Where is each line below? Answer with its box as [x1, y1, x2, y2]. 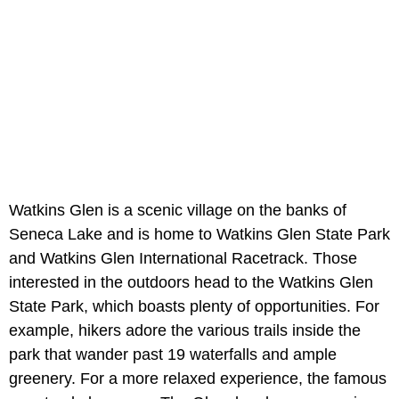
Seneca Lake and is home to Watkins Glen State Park [9, 224, 390, 243]
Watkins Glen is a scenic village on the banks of [9, 200, 346, 219]
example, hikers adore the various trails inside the [9, 321, 361, 339]
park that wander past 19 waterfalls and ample [9, 345, 337, 363]
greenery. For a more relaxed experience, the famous [9, 369, 387, 387]
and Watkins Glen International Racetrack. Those [9, 248, 357, 267]
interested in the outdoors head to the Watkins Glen [9, 273, 373, 291]
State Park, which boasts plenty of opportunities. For [9, 297, 379, 315]
